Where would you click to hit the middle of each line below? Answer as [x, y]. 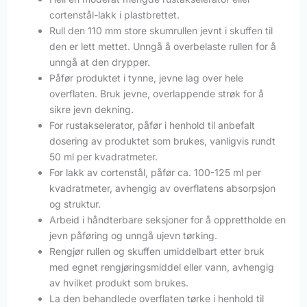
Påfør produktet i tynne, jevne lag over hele [146, 77]
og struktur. [75, 204]
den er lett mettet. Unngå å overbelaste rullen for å [163, 46]
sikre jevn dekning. [91, 109]
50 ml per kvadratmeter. [103, 156]
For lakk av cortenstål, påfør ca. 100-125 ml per [155, 172]
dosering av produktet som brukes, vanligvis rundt [162, 140]
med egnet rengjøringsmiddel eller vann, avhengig [162, 267]
